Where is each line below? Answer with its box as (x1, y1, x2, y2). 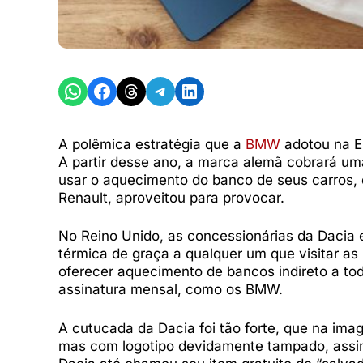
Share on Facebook (92, 78, 181, 102)
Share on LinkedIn (179, 78, 256, 102)
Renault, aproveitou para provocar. (58, 189, 284, 206)
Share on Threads (121, 78, 197, 102)
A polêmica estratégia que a (58, 135, 246, 152)
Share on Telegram (150, 78, 236, 102)
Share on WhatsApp (62, 78, 159, 102)
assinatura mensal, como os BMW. (58, 281, 283, 298)
